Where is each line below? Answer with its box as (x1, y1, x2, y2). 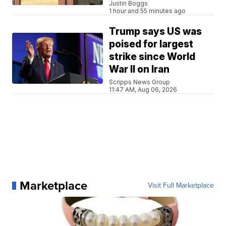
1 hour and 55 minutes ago (109, 7, 186, 15)
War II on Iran (109, 63, 170, 75)
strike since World (109, 50, 196, 63)
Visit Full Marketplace (147, 180, 214, 191)
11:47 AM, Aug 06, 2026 (109, 85, 178, 93)
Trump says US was (109, 25, 202, 37)
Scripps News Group (109, 78, 171, 86)
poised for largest (109, 38, 194, 50)
